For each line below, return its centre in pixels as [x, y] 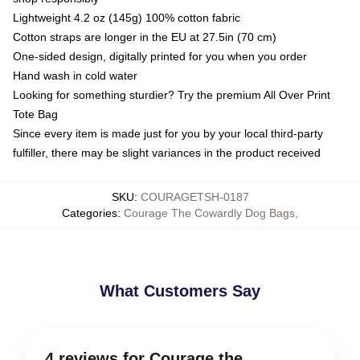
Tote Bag [35, 114]
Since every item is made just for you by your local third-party [168, 133]
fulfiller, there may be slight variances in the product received [167, 152]
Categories [90, 213]
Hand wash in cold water [75, 75]
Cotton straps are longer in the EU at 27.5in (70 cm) [145, 37]
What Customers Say [180, 290]
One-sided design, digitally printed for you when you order [160, 56]
